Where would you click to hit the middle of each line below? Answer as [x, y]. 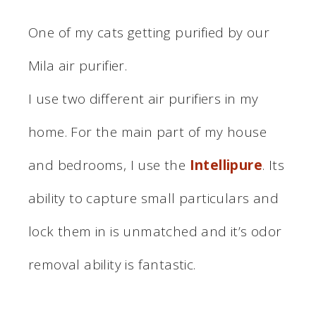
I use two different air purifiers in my [144, 98]
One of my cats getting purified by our [149, 32]
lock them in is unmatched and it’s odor [155, 231]
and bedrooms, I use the [109, 165]
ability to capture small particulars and [153, 198]
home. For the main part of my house [147, 132]
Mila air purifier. [78, 65]
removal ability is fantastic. [112, 264]
